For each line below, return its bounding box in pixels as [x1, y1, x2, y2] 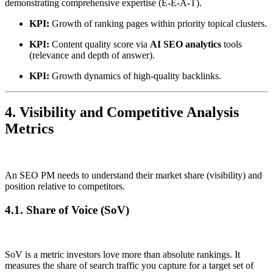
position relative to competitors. [5, 181, 125, 192]
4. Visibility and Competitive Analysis [5, 104, 239, 121]
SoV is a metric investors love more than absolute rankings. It [5, 249, 240, 260]
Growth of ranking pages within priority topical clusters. [49, 18, 267, 29]
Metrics [5, 121, 54, 137]
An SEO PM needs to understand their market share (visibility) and [5, 170, 262, 181]
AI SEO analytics [150, 38, 221, 49]
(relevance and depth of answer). [29, 49, 155, 60]
